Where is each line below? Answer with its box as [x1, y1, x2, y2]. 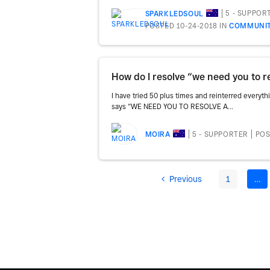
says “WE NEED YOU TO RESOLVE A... [111, 102, 233, 111]
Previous [169, 174, 202, 184]
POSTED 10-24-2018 [145, 21, 218, 31]
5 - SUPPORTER [192, 129, 249, 139]
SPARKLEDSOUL [145, 8, 204, 18]
